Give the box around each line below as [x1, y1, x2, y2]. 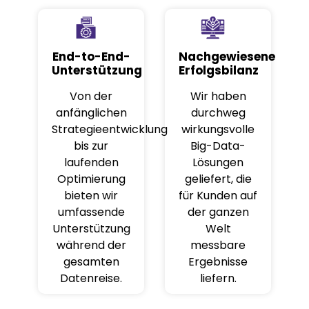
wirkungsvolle [181, 121, 255, 137]
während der [56, 237, 126, 253]
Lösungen [192, 154, 243, 170]
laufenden [63, 154, 119, 170]
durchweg [190, 105, 246, 121]
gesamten [63, 254, 119, 270]
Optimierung [57, 171, 126, 187]
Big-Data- [190, 138, 246, 154]
